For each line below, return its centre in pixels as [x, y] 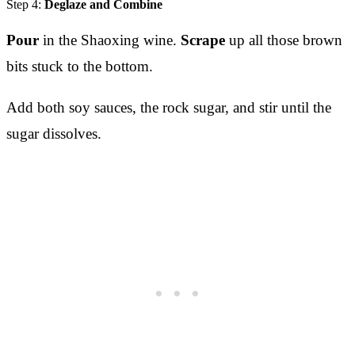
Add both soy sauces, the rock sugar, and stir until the [169, 107]
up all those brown [284, 40]
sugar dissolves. [54, 133]
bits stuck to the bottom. [80, 66]
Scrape [203, 40]
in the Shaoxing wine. [110, 40]
